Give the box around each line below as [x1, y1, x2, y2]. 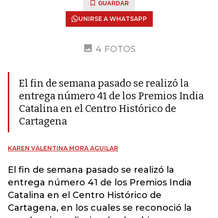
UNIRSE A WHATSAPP [78, 15, 147, 22]
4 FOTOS [95, 44, 136, 54]
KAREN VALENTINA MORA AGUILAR [8, 145, 118, 152]
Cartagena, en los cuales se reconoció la [8, 202, 192, 213]
